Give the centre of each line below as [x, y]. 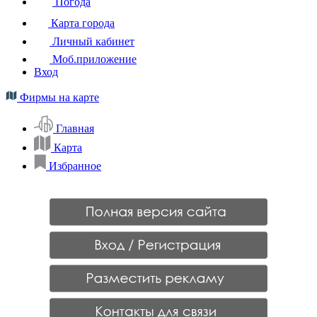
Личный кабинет [92, 41]
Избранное [75, 166]
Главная [75, 128]
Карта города [81, 23]
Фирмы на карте [58, 97]
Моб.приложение [93, 59]
